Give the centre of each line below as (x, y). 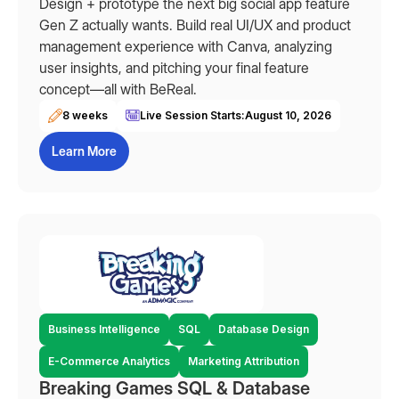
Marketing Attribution (244, 361)
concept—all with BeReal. (118, 89)
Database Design (264, 329)
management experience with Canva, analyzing (186, 46)
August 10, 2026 (288, 115)
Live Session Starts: (192, 115)
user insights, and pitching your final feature (174, 68)
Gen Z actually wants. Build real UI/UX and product (195, 25)
